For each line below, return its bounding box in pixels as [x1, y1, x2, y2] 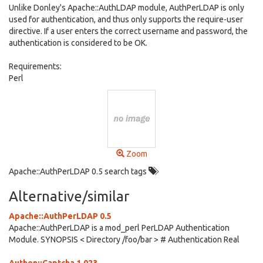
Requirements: [9, 62, 62, 71]
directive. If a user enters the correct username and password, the [9, 26, 248, 36]
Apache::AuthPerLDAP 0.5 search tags [9, 167, 149, 176]
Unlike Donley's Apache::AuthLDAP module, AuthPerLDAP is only [9, 3, 244, 12]
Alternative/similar [9, 188, 129, 204]
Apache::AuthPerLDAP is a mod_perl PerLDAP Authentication [9, 223, 230, 232]
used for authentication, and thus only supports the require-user [9, 15, 243, 24]
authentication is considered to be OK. [9, 38, 147, 48]
